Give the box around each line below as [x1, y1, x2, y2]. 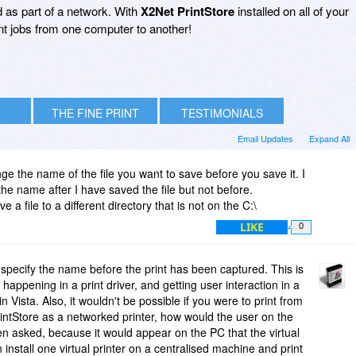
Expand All [309, 131, 350, 145]
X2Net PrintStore [141, 2, 234, 20]
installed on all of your [234, 2, 349, 19]
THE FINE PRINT [52, 104, 139, 121]
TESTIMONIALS [180, 104, 263, 121]
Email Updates [238, 131, 293, 145]
